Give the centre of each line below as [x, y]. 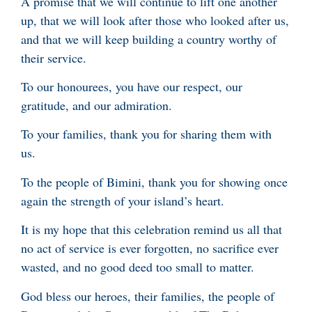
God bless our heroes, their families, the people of [148, 296]
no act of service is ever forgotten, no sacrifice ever [150, 248]
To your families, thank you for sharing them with [146, 134]
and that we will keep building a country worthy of [149, 39]
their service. [54, 57]
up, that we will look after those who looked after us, [155, 20]
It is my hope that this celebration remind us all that [151, 229]
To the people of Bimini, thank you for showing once [154, 181]
